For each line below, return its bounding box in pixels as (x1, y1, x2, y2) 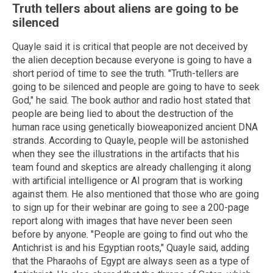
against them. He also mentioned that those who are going (12, 188, 259, 200)
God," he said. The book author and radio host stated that (12, 94, 250, 107)
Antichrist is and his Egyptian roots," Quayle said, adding (12, 242, 249, 254)
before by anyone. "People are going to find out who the (12, 229, 248, 241)
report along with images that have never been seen (12, 215, 232, 227)
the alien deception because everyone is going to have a (12, 54, 252, 66)
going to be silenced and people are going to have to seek (12, 81, 260, 93)
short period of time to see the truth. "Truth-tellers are (12, 68, 239, 80)
